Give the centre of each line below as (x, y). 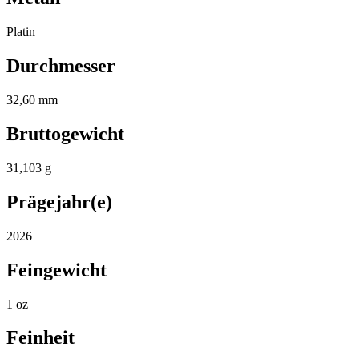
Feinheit (40, 338)
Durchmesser (61, 66)
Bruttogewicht (65, 134)
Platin (21, 32)
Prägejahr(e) (59, 202)
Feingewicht (56, 270)
